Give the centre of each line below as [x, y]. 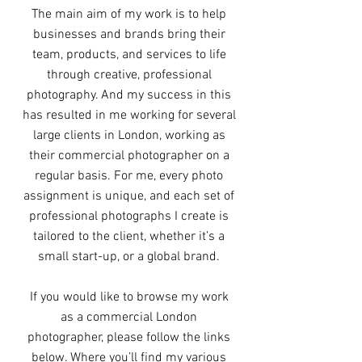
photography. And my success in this [129, 95]
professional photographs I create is [129, 217]
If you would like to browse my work [129, 297]
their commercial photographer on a [129, 156]
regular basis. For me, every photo [129, 176]
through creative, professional [129, 75]
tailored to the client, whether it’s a [129, 237]
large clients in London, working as [129, 136]
